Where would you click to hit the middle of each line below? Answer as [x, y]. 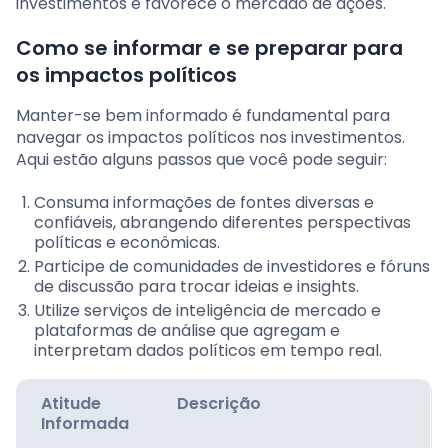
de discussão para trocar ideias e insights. [196, 287]
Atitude [71, 404]
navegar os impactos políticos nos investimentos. [210, 138]
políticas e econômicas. [127, 243]
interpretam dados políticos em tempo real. [208, 351]
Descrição [219, 404]
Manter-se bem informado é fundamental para [203, 116]
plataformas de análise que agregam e [187, 331]
